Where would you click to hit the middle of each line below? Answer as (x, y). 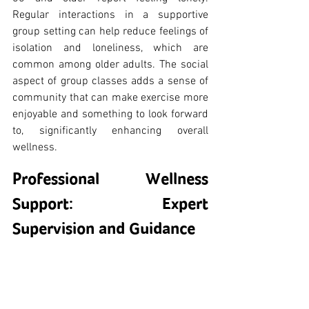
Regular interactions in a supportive (110, 15)
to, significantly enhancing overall (110, 131)
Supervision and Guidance (104, 228)
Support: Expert (110, 203)
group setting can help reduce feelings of (110, 31)
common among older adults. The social (110, 64)
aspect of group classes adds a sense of (110, 81)
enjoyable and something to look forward (110, 114)
